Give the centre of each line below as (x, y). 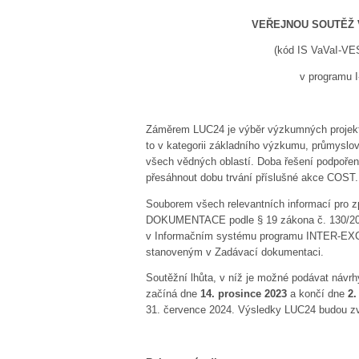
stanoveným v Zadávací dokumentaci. (235, 252)
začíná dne (173, 294)
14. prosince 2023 (244, 294)
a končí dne (317, 294)
